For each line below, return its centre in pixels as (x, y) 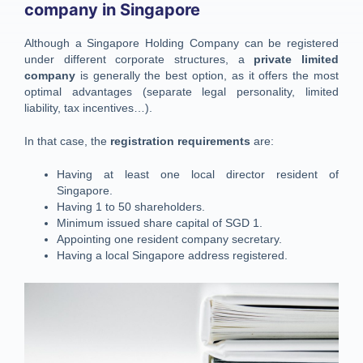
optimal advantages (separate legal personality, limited (181, 91)
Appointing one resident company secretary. (169, 239)
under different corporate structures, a (135, 59)
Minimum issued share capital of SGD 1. (160, 223)
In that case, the (67, 141)
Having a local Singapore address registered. (172, 256)
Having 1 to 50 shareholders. (131, 207)
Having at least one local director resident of (198, 175)
